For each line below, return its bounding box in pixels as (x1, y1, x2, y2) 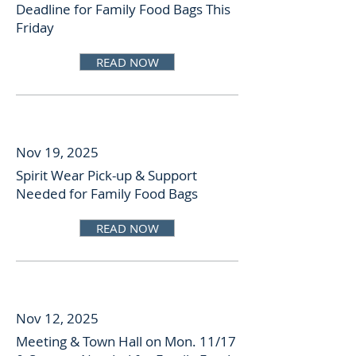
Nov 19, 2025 (16, 143, 99, 161)
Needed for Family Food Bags (16, 184, 198, 203)
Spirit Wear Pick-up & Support (16, 166, 197, 184)
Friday (16, 18, 54, 37)
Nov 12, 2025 (16, 309, 99, 327)
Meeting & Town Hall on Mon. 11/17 (16, 332, 236, 350)
